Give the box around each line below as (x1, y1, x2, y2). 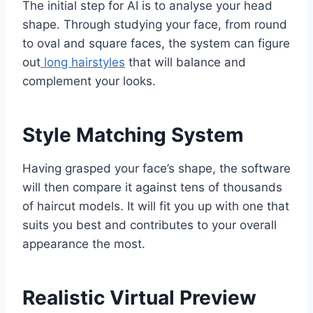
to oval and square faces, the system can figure (22, 36, 290, 51)
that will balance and (125, 55, 246, 70)
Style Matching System (22, 123, 244, 147)
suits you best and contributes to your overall (22, 218, 277, 233)
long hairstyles (41, 55, 125, 70)
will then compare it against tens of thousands (22, 180, 282, 195)
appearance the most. (22, 237, 145, 252)
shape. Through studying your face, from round (22, 17, 287, 32)
